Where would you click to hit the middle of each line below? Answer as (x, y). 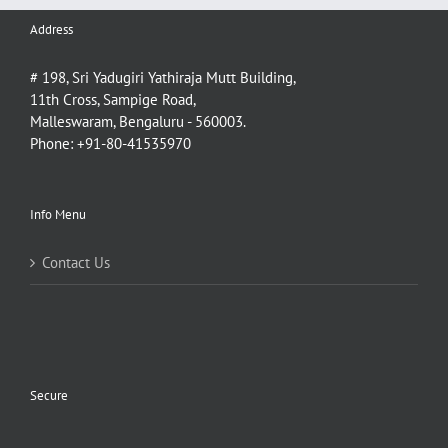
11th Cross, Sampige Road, (113, 99)
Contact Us (76, 262)
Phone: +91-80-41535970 (110, 143)
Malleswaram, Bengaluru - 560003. (138, 121)
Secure (49, 395)
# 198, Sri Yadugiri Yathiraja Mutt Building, (163, 77)
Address (51, 29)
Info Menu (58, 214)
